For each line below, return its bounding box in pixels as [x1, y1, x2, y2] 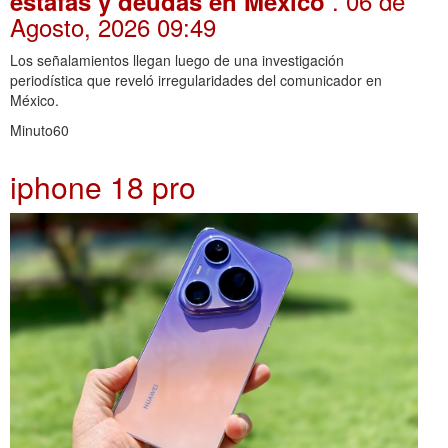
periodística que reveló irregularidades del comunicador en [10, 69, 382, 90]
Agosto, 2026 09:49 [10, 8, 216, 44]
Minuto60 [10, 119, 69, 140]
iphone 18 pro [10, 164, 196, 208]
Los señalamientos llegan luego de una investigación [10, 49, 344, 70]
